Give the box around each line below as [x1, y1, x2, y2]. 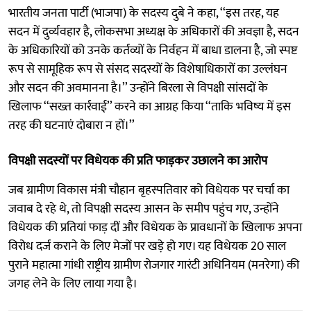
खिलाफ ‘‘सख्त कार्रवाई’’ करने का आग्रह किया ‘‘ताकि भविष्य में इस [8, 96, 291, 117]
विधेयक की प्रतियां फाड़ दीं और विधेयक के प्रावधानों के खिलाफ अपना [8, 217, 302, 238]
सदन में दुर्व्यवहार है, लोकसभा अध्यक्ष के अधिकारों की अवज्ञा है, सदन [8, 21, 299, 42]
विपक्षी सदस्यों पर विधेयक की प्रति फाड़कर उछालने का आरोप [8, 150, 267, 171]
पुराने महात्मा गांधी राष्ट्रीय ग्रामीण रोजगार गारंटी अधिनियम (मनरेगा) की [8, 254, 299, 276]
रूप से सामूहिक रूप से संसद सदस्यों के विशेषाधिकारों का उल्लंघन [8, 58, 287, 80]
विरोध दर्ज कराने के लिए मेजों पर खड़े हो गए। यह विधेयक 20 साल [8, 235, 286, 257]
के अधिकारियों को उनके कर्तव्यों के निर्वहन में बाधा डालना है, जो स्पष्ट [8, 40, 297, 61]
